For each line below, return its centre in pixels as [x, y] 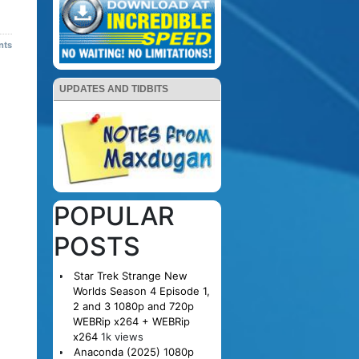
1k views [122, 336]
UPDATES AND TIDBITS [114, 89]
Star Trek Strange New [130, 275]
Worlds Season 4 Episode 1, [141, 290]
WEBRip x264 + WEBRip [131, 321]
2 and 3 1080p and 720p [133, 306]
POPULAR [114, 216]
